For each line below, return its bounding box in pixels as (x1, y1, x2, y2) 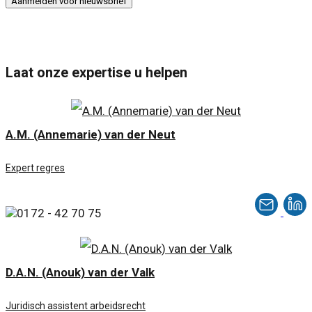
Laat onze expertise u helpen (6, 65, 187, 81)
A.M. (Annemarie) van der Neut (6, 127, 175, 142)
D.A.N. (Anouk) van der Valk (6, 265, 155, 280)
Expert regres (6, 162, 65, 174)
